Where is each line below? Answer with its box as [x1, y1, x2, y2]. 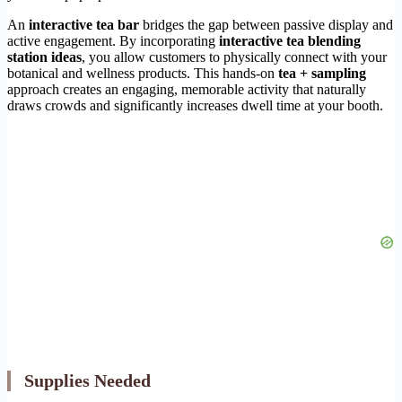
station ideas [7, 49, 82, 66]
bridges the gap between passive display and [139, 17, 393, 33]
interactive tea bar [29, 17, 139, 33]
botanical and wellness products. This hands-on [7, 66, 278, 82]
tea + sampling [278, 66, 366, 82]
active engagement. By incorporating [7, 33, 219, 49]
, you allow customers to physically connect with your [82, 49, 387, 66]
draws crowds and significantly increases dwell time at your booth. [7, 98, 383, 114]
